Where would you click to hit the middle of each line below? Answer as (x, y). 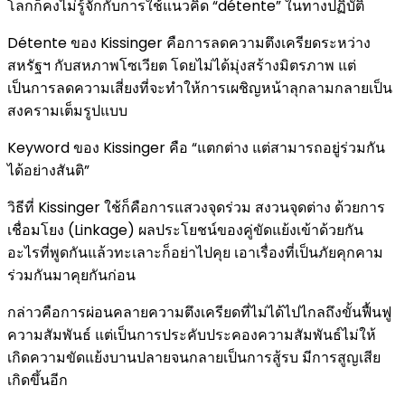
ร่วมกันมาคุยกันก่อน (71, 275)
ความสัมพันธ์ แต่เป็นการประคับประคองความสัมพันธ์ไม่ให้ (192, 334)
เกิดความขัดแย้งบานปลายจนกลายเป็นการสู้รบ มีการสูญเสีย (194, 357)
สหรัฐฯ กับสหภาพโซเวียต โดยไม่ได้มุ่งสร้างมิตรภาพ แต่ (182, 65)
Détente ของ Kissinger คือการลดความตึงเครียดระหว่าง (189, 42)
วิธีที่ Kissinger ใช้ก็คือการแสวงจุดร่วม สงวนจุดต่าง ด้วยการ (196, 207)
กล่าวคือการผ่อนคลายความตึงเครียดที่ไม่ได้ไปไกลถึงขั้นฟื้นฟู (199, 312)
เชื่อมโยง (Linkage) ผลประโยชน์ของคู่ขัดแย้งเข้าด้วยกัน (185, 230)
